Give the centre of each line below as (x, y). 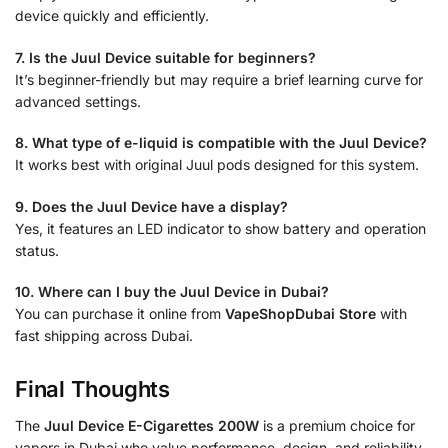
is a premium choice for (337, 425)
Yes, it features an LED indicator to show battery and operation (220, 228)
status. (37, 250)
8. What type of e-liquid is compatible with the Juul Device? (221, 143)
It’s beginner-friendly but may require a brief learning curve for (219, 79)
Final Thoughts (92, 388)
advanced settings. (78, 101)
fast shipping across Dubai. (104, 336)
